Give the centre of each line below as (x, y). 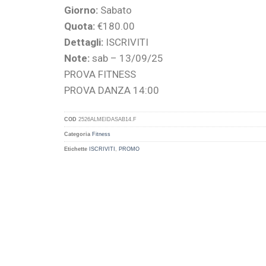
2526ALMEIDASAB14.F (107, 120)
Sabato (115, 10)
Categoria (77, 134)
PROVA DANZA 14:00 (111, 91)
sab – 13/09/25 (126, 58)
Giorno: (81, 10)
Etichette (75, 149)
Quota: (79, 26)
